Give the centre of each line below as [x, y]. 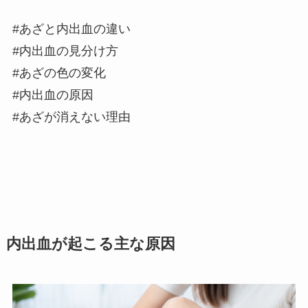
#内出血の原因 [53, 95]
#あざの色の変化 [59, 73]
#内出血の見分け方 [65, 51]
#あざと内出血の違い [71, 29]
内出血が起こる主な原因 [90, 244]
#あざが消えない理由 [71, 117]
